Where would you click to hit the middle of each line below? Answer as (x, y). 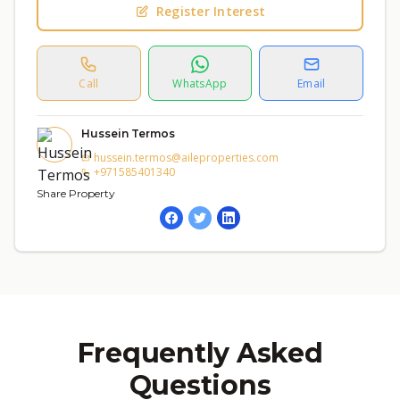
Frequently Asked (200, 353)
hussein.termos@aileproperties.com (186, 158)
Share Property (76, 193)
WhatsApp (200, 83)
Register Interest (211, 11)
